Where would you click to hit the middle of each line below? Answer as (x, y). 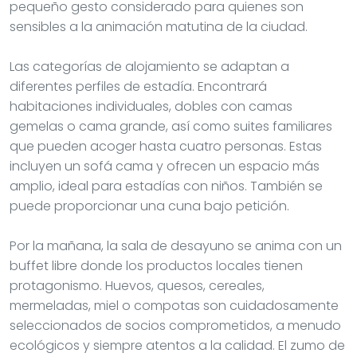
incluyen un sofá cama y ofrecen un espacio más (165, 166)
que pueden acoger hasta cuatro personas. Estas (166, 146)
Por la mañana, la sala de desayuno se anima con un (176, 245)
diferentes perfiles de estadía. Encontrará (138, 86)
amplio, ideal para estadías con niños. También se (166, 186)
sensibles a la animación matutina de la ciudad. (159, 26)
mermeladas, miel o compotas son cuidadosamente (174, 305)
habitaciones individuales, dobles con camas (151, 106)
